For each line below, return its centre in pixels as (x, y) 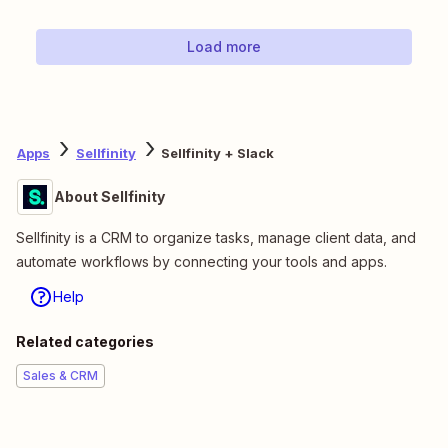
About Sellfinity (109, 197)
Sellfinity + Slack (217, 152)
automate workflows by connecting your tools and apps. (201, 262)
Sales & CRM (60, 376)
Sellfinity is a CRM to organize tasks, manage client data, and (216, 238)
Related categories (85, 342)
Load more (224, 47)
